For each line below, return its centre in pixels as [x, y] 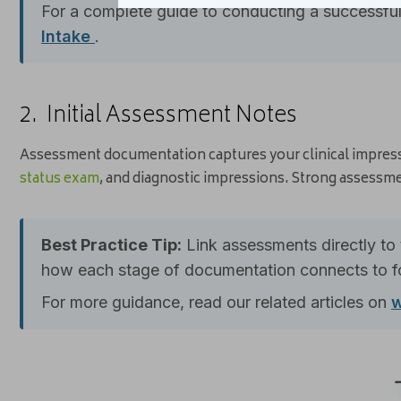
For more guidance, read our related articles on [216, 303]
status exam [60, 180]
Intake [68, 37]
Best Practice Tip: [111, 245]
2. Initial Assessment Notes [158, 117]
